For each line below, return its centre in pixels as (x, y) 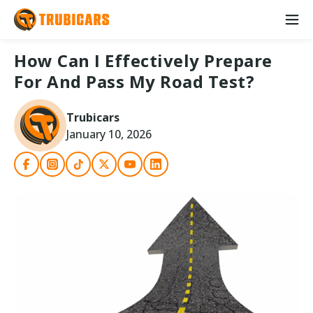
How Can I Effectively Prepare (143, 60)
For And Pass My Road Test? (134, 81)
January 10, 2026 (109, 134)
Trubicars (93, 117)
